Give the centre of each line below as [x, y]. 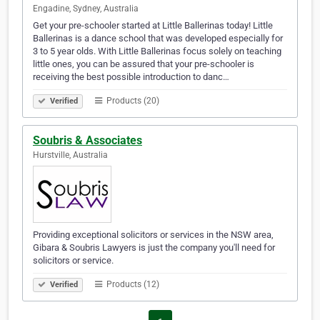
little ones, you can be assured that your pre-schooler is [144, 64]
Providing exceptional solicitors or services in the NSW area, [153, 235]
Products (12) [132, 285]
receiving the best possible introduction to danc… [131, 77]
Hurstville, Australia [70, 155]
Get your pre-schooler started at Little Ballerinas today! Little [153, 26]
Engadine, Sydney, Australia [86, 9]
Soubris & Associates [87, 141]
